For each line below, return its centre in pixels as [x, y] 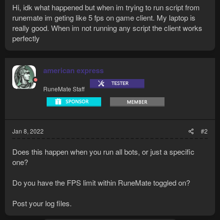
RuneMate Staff [64, 89]
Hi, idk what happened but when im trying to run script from [106, 7]
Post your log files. [42, 203]
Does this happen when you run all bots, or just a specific [103, 152]
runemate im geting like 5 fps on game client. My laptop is [104, 18]
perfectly [26, 38]
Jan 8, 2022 [28, 131]
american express [73, 70]
